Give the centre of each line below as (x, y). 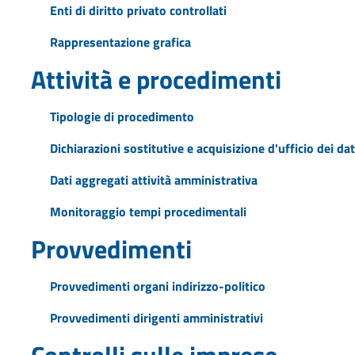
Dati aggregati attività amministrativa (153, 179)
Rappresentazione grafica (120, 42)
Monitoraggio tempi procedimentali (148, 211)
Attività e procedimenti (156, 79)
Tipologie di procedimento (122, 116)
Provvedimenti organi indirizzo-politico (157, 286)
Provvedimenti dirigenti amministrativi (156, 317)
